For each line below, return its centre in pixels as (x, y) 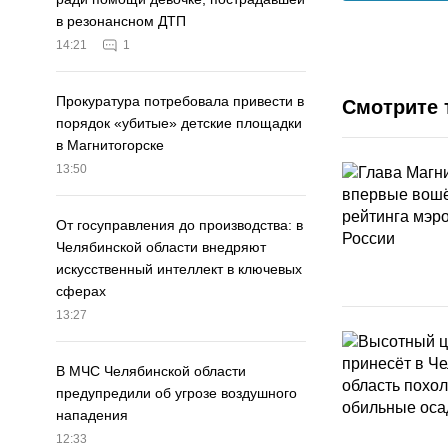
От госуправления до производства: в (179, 225)
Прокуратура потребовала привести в (180, 101)
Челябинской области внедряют (161, 247)
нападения (92, 415)
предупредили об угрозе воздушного (176, 393)
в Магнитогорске (110, 145)
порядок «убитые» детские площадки (179, 123)
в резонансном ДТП (121, 21)
